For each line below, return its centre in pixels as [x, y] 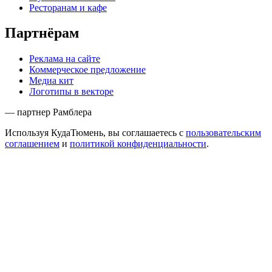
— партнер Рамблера [48, 112]
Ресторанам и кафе [68, 7]
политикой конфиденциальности [138, 144]
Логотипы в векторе [71, 92]
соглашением [32, 144]
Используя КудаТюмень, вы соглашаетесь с [95, 133]
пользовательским [223, 133]
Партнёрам [42, 33]
